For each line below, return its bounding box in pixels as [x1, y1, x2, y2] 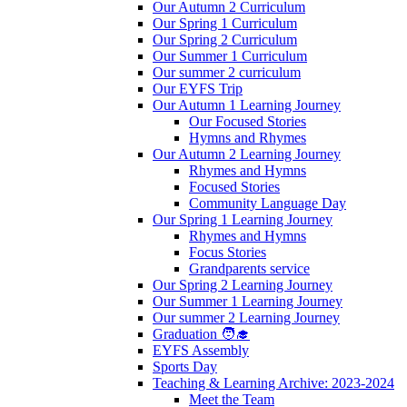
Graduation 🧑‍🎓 [153, 326, 250, 342]
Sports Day [153, 359, 217, 375]
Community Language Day [189, 195, 346, 212]
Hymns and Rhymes [189, 130, 306, 146]
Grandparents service [189, 261, 310, 277]
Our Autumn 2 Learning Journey [153, 146, 341, 163]
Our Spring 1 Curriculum [153, 15, 297, 32]
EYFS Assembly [153, 342, 249, 359]
